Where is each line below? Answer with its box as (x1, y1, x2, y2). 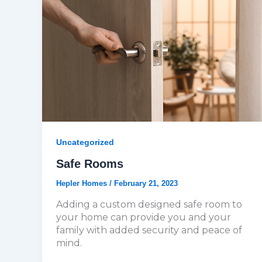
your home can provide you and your (56, 211, 231, 223)
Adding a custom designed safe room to (56, 198, 242, 210)
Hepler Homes (56, 179, 109, 188)
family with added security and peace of (56, 224, 242, 236)
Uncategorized (56, 137, 114, 147)
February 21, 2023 (114, 179, 178, 188)
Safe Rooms (56, 157, 123, 171)
